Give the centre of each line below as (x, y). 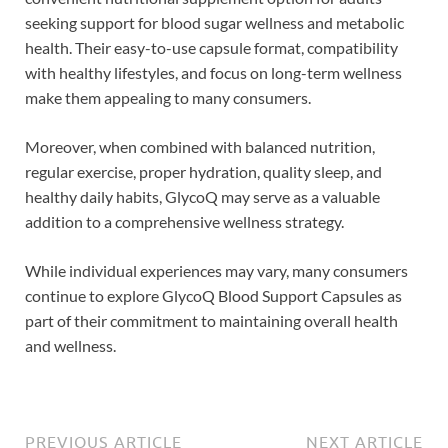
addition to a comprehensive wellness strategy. (184, 221)
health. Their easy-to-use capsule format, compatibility (211, 47)
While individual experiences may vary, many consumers (216, 270)
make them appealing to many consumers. (168, 97)
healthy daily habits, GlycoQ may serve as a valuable (202, 196)
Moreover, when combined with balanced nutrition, (200, 146)
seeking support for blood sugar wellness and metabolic (214, 22)
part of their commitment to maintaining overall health (211, 320)
